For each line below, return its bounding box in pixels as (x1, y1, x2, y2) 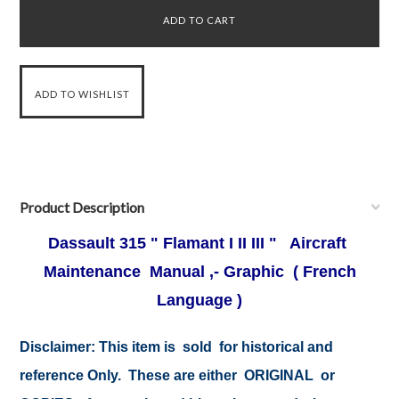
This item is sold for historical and (95, 339, 334, 354)
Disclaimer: (20, 339, 96, 354)
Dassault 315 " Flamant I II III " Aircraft (48, 234, 351, 252)
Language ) (157, 291, 242, 309)
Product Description (20, 199, 145, 216)
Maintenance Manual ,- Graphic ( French (43, 263, 356, 281)
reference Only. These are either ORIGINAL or (20, 368, 336, 383)
